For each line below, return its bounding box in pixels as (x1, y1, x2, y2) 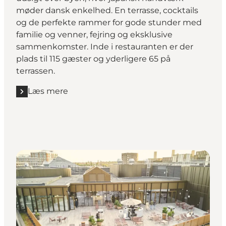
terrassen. (16, 66, 55, 76)
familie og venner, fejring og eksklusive (16, 30, 173, 40)
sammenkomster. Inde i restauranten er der (16, 42, 193, 52)
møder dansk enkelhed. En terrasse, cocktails (16, 6, 198, 16)
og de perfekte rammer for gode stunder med (16, 18, 202, 28)
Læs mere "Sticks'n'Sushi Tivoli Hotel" (16, 91, 165, 101)
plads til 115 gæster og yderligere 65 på (16, 54, 171, 64)
